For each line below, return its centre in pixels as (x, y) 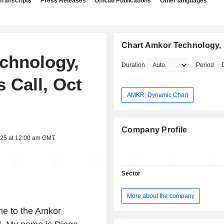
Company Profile (154, 130)
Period (205, 65)
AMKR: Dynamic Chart (158, 95)
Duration (133, 65)
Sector (131, 174)
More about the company (161, 196)
